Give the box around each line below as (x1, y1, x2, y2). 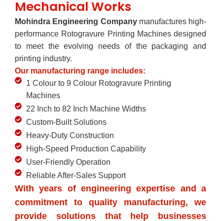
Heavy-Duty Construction (26, 131, 114, 140)
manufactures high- (137, 17, 206, 26)
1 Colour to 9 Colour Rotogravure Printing (26, 78, 171, 87)
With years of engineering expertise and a (15, 183, 206, 193)
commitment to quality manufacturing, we (15, 197, 206, 207)
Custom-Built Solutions (26, 117, 107, 126)
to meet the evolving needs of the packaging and (15, 41, 206, 50)
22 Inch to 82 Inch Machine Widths (26, 104, 146, 113)
